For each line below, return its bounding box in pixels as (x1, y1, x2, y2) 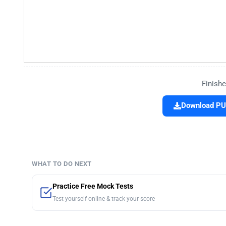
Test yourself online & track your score (52, 195, 155, 203)
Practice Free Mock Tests (52, 182, 133, 191)
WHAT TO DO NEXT (32, 160, 92, 168)
